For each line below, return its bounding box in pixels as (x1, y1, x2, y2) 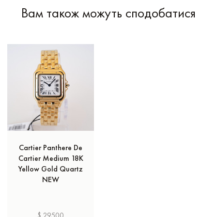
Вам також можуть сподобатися (21, 4, 196, 21)
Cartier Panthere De (19, 142, 82, 153)
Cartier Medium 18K (18, 153, 83, 163)
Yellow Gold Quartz (18, 163, 83, 174)
